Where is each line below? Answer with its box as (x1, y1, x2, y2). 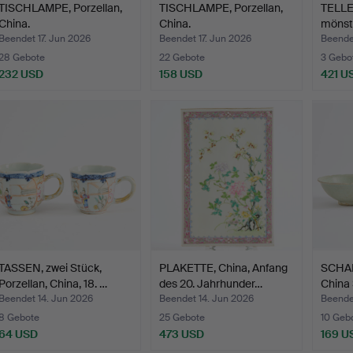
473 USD (159, 327, 205, 342)
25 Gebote (159, 311, 206, 325)
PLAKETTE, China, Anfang (159, 261, 288, 276)
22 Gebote (159, 51, 206, 65)
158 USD (159, 67, 203, 82)
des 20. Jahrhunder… (159, 277, 263, 292)
